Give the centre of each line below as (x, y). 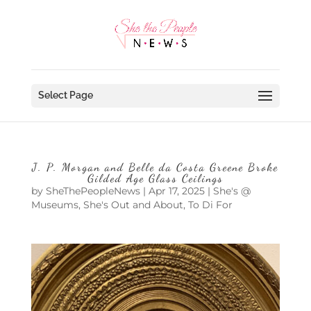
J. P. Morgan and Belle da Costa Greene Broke (155, 167)
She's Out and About (133, 205)
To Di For (210, 205)
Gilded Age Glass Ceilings (155, 178)
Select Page (65, 95)
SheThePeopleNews (93, 191)
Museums (54, 205)
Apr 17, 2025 (176, 191)
